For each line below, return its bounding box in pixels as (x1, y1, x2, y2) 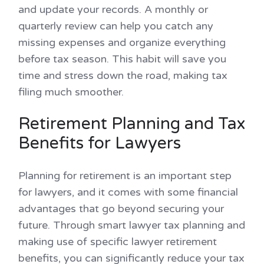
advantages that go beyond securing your (18, 202, 224, 215)
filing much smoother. (18, 85, 124, 98)
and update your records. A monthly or (18, 2, 208, 16)
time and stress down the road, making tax (18, 68, 227, 82)
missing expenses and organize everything (18, 35, 226, 49)
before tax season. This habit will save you (18, 52, 226, 65)
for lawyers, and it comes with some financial (18, 185, 238, 199)
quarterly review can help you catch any (18, 19, 213, 32)
